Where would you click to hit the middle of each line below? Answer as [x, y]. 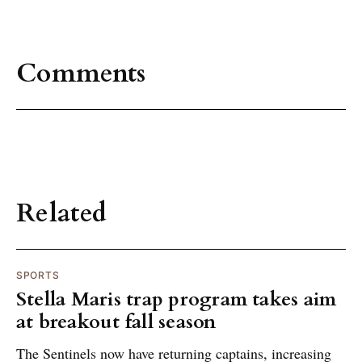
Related [62, 214]
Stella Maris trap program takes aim [177, 300]
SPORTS [38, 276]
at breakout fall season [116, 322]
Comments [81, 73]
